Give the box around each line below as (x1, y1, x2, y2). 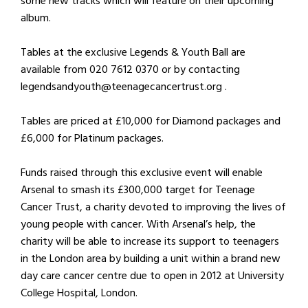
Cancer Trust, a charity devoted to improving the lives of (21, 198, 286, 216)
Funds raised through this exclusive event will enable (21, 164, 263, 181)
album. (21, 9, 51, 27)
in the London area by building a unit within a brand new (21, 250, 280, 267)
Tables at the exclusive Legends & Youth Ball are (21, 43, 245, 61)
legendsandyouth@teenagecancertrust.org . (21, 78, 227, 96)
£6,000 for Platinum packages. (21, 129, 164, 147)
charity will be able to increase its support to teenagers (21, 232, 279, 250)
